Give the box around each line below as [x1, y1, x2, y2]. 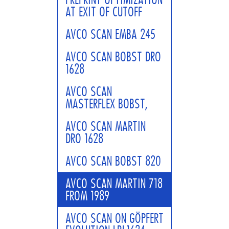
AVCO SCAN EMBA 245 [65, 26, 155, 42]
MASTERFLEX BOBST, [65, 96, 148, 112]
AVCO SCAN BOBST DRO [65, 49, 161, 65]
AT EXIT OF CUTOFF [65, 4, 142, 20]
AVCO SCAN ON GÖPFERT [65, 210, 164, 226]
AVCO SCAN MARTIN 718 [65, 175, 163, 192]
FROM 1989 [65, 188, 109, 204]
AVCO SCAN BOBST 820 [65, 153, 161, 169]
